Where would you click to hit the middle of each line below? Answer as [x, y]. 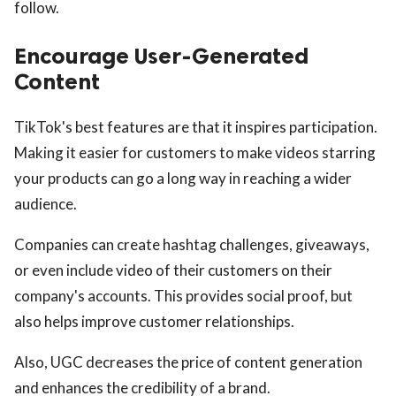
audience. [46, 204]
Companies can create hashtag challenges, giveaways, [192, 245]
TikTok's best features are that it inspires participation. [196, 127]
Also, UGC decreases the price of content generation [188, 362]
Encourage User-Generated [161, 57]
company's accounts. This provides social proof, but [183, 296]
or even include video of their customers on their [173, 270]
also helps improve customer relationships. [154, 322]
